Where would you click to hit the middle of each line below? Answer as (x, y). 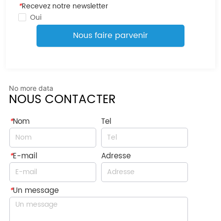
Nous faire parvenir (110, 36)
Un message (36, 190)
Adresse (116, 156)
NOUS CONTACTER (63, 99)
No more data (31, 88)
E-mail (25, 156)
